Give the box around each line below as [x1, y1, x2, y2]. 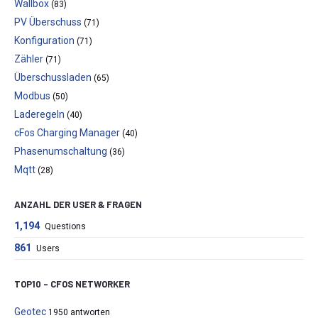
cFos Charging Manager [14, 126, 120, 138]
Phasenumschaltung [14, 145, 107, 157]
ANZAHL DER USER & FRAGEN [14, 199, 142, 211]
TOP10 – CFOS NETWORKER [14, 278, 130, 290]
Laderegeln [14, 108, 65, 120]
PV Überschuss [14, 16, 82, 28]
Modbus [14, 89, 50, 102]
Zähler [14, 53, 43, 65]
